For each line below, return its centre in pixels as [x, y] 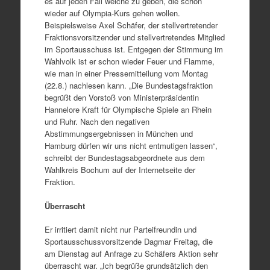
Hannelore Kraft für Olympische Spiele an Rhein [128, 109]
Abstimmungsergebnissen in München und [118, 133]
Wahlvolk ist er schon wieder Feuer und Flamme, [129, 61]
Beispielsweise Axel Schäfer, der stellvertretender [131, 25]
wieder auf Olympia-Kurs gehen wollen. [112, 13]
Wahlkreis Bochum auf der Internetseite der [120, 170]
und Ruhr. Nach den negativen [97, 121]
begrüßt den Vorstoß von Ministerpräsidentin [121, 97]
